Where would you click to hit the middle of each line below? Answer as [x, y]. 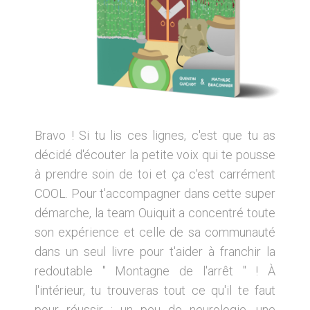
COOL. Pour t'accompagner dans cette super [155, 193]
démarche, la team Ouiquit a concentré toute [155, 212]
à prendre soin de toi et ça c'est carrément [155, 174]
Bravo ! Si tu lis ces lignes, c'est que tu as [155, 135]
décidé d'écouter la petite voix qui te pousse [155, 154]
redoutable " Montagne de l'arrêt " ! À [155, 271]
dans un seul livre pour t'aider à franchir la [155, 251]
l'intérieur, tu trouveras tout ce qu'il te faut [155, 290]
